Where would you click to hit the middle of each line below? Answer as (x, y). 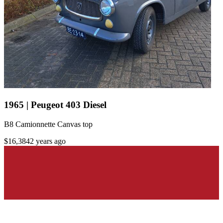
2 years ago (48, 141)
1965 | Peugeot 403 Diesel (55, 105)
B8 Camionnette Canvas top (48, 124)
